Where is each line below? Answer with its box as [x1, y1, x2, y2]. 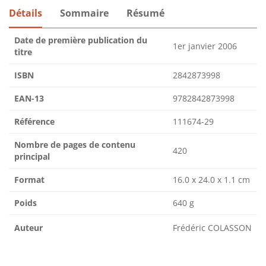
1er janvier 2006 [173, 40, 237, 52]
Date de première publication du [14, 34, 147, 46]
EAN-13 [14, 92, 44, 104]
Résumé [126, 6, 164, 20]
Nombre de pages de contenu [14, 138, 135, 150]
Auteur [14, 221, 43, 233]
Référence [14, 115, 55, 127]
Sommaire [60, 6, 109, 20]
